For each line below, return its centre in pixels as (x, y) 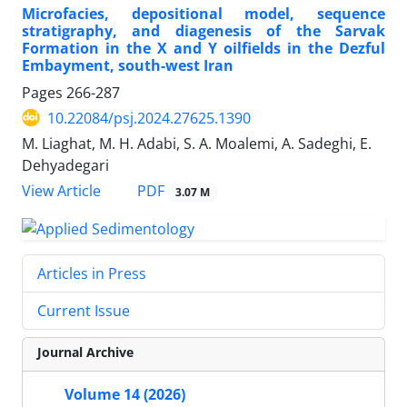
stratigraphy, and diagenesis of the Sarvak (203, 30)
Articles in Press (92, 273)
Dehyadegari (65, 165)
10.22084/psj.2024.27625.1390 (149, 118)
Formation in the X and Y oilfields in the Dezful (203, 48)
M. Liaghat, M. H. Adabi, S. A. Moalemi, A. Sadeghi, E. (197, 143)
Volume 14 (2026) (125, 395)
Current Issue (84, 310)
